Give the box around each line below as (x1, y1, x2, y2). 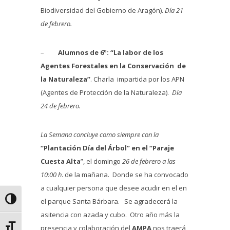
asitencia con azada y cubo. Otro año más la (41, 210, 180, 219)
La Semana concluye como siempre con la (41, 130, 159, 139)
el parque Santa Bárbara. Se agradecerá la (41, 197, 178, 206)
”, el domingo (81, 157, 122, 166)
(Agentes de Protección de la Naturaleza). (41, 88, 172, 97)
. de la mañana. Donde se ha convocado (62, 170, 188, 179)
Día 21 (165, 6, 183, 15)
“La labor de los (110, 48, 163, 57)
